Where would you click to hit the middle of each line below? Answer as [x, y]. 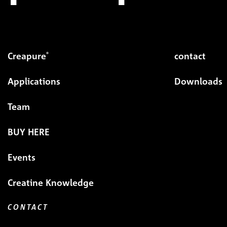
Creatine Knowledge [51, 182]
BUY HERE [29, 132]
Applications [34, 81]
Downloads [198, 81]
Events [22, 157]
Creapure [27, 56]
